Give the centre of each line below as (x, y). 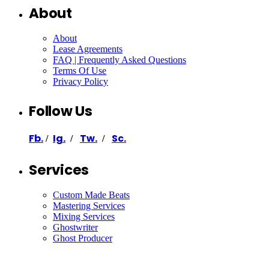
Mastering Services (89, 205)
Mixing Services (84, 216)
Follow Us (61, 111)
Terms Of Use (80, 70)
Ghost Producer (83, 238)
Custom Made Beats (91, 195)
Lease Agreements (88, 49)
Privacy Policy (80, 81)
